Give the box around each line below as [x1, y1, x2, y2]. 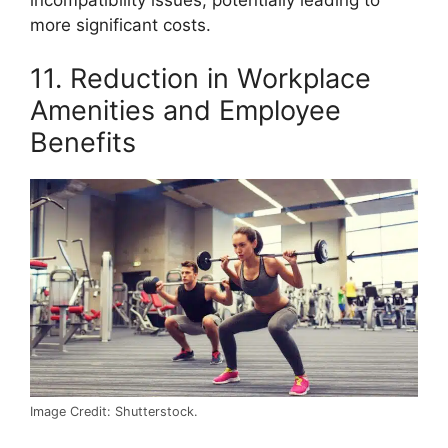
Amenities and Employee [30, 94, 341, 128]
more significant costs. [30, 14, 211, 35]
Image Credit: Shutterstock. [30, 404, 198, 420]
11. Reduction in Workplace [30, 62, 371, 96]
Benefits [30, 126, 136, 160]
